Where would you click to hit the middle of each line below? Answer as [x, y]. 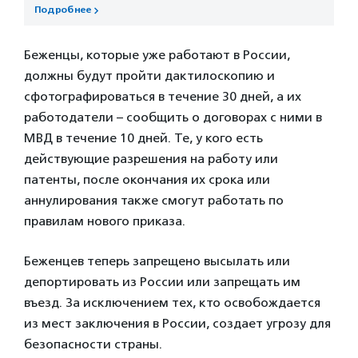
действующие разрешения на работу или [151, 158]
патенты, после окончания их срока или [147, 179]
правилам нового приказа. [105, 221]
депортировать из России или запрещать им [162, 281]
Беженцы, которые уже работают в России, [157, 54]
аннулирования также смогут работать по [154, 200]
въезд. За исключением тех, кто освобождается [172, 302]
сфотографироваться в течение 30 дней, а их [163, 96]
